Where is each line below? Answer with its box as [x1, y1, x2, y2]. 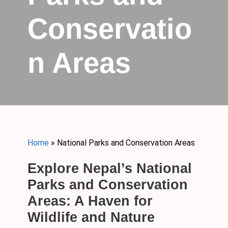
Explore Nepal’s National [27, 161, 192, 177]
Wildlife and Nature [27, 210, 155, 225]
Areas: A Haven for [27, 193, 153, 209]
